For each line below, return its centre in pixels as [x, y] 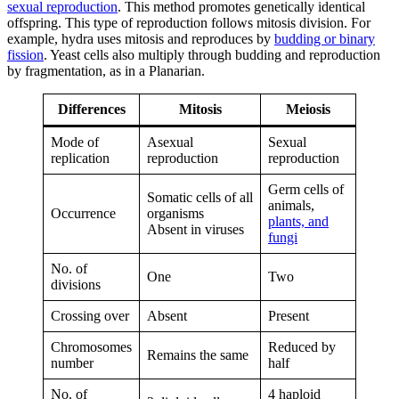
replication [80, 159]
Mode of [75, 142]
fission [25, 55]
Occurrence [83, 214]
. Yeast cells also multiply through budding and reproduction [212, 55]
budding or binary [325, 39]
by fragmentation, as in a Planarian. [106, 71]
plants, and [298, 222]
